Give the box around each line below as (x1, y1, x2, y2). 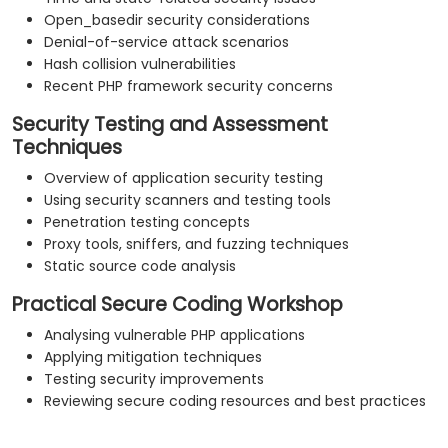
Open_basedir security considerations (44, 10, 310, 31)
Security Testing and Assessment (12, 111, 328, 139)
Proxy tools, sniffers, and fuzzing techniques (44, 234, 349, 255)
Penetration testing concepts (44, 212, 250, 233)
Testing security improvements (44, 369, 264, 390)
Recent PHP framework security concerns (44, 76, 333, 97)
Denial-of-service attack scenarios (44, 32, 289, 53)
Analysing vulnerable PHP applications (44, 325, 305, 346)
